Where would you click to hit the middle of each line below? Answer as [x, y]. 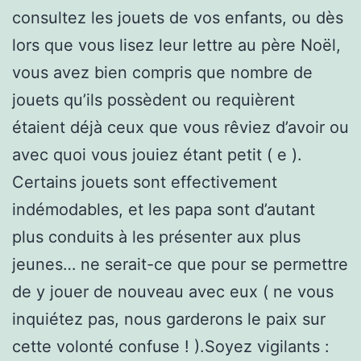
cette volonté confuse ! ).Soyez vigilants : [171, 346]
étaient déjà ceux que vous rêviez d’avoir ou [180, 127]
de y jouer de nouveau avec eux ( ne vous [173, 291]
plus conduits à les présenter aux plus [156, 237]
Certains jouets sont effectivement [145, 182]
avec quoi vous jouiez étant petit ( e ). [157, 154]
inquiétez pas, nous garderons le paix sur [169, 319]
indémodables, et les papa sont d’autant [164, 209]
